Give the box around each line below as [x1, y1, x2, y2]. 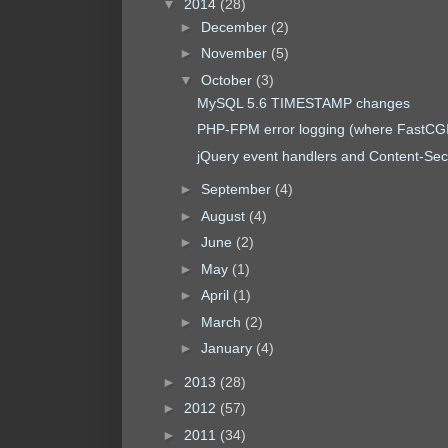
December [200, 18, 271, 35]
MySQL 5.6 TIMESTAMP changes [196, 94, 410, 111]
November [200, 45, 271, 62]
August [200, 207, 249, 224]
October [200, 71, 256, 88]
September [200, 181, 275, 198]
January [200, 340, 256, 357]
